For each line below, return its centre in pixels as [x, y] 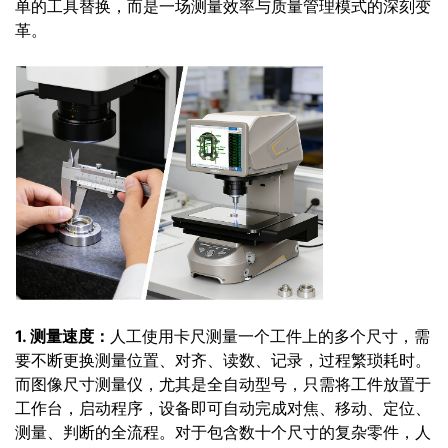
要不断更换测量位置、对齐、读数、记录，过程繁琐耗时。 [223, 360]
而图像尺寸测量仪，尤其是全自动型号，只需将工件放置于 [223, 384]
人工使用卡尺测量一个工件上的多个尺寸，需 [270, 336]
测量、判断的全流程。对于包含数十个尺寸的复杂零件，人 [223, 432]
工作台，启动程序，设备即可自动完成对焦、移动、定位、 [223, 408]
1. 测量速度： [62, 336]
